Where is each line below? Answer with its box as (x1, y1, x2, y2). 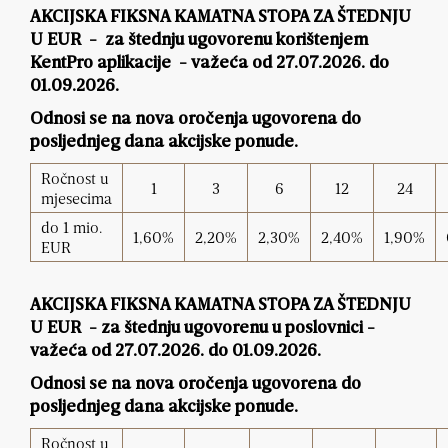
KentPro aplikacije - (30, 55, 191, 73)
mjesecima (41, 188, 112, 209)
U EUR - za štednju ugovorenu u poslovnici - (30, 320, 375, 338)
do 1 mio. (41, 217, 102, 238)
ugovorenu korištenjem (188, 32, 368, 50)
